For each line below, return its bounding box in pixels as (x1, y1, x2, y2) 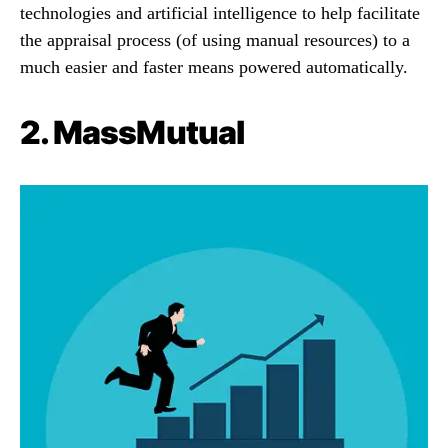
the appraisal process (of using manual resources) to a (20, 30, 410, 51)
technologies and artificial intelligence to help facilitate (20, 3, 420, 24)
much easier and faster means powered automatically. (20, 57, 408, 78)
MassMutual (52, 113, 245, 153)
